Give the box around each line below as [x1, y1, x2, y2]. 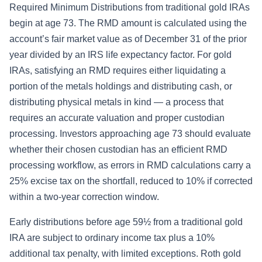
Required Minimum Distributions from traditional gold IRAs [9, 2, 250, 13]
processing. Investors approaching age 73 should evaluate [9, 129, 251, 139]
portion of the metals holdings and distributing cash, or [9, 81, 232, 92]
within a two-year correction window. [9, 192, 159, 202]
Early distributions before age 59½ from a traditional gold [9, 217, 243, 227]
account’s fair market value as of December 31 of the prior [9, 34, 247, 44]
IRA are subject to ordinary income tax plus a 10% [9, 233, 215, 243]
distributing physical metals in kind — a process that [9, 97, 223, 108]
